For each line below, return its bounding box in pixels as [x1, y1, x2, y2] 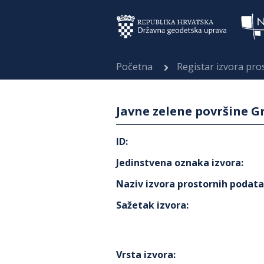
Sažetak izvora [116, 199, 186, 212]
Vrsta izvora [116, 248, 173, 261]
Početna [116, 60, 153, 73]
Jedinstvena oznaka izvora [116, 156, 241, 169]
